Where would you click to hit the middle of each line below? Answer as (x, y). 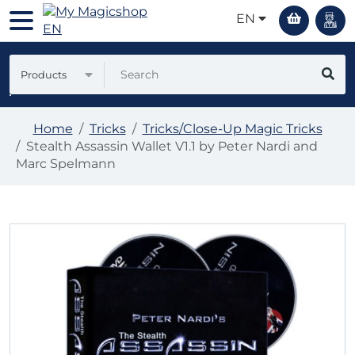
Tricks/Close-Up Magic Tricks (232, 129)
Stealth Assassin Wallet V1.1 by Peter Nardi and (172, 146)
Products (44, 74)
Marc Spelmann (66, 164)
